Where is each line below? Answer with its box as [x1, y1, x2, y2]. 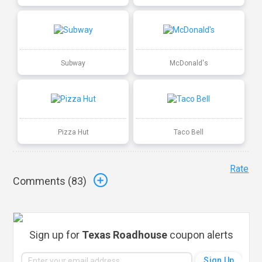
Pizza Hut [57, 127, 89, 136]
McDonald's [169, 58, 208, 67]
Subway [61, 58, 86, 67]
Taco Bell [174, 127, 204, 136]
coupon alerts [167, 228, 234, 241]
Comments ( [13, 175, 72, 188]
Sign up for [29, 228, 82, 241]
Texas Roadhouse [82, 228, 168, 241]
